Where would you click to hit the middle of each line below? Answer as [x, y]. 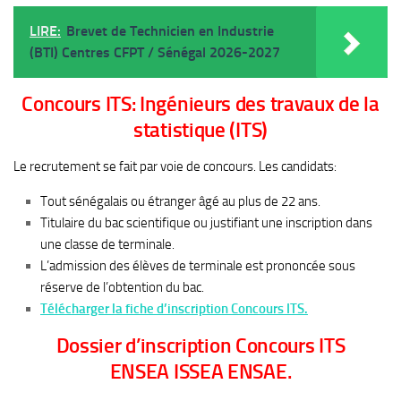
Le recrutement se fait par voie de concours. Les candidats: [175, 166]
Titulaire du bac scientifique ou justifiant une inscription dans [206, 223]
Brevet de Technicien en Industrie [170, 31]
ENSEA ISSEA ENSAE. [200, 372]
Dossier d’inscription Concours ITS [200, 346]
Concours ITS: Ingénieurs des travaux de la [200, 104]
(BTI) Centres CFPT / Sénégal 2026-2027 [155, 52]
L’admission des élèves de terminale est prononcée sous [198, 266]
